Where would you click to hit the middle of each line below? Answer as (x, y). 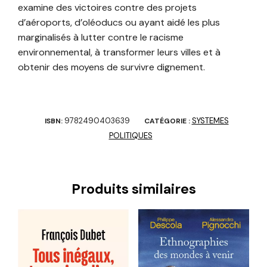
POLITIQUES (131, 136)
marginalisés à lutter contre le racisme (101, 38)
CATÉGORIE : (168, 121)
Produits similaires (133, 189)
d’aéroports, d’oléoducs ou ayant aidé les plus (119, 23)
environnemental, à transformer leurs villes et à (119, 52)
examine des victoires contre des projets (107, 8)
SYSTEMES (210, 121)
